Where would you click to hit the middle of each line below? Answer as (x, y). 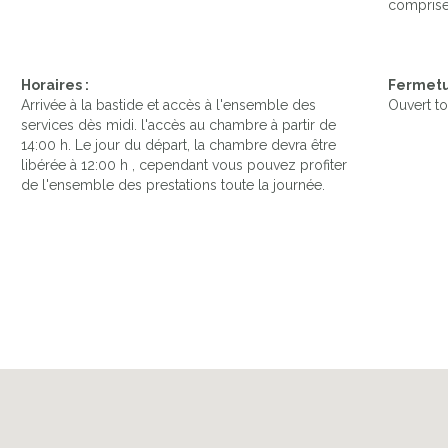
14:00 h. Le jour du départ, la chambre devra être (178, 145)
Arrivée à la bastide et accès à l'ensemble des (168, 105)
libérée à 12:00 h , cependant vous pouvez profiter (184, 165)
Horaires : (55, 85)
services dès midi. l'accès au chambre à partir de (178, 125)
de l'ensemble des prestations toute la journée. (173, 185)
